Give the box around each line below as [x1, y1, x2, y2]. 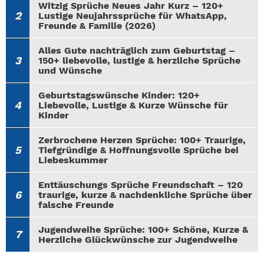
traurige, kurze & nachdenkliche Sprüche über [38, 189, 252, 201]
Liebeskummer [38, 154, 108, 166]
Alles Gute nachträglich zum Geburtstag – [38, 45, 235, 57]
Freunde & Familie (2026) [38, 20, 156, 32]
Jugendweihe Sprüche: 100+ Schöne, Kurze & [38, 224, 248, 236]
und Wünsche [38, 65, 102, 77]
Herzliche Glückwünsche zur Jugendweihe [38, 234, 237, 246]
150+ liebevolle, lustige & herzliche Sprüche [38, 55, 240, 67]
